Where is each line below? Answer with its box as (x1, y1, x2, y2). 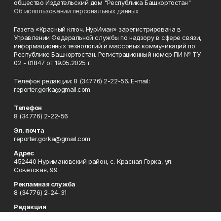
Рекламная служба (14, 180, 75, 188)
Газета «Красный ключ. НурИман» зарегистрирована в (14, 25, 181, 34)
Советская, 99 (14, 166, 58, 174)
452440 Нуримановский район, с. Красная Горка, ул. (14, 157, 173, 166)
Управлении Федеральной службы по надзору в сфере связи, (14, 34, 202, 42)
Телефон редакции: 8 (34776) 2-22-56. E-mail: (14, 77, 150, 85)
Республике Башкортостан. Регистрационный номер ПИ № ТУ (14, 50, 201, 59)
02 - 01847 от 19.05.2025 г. (14, 59, 92, 67)
